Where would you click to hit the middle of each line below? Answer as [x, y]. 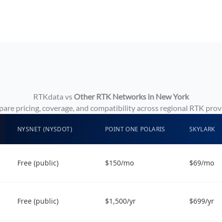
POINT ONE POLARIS [135, 129]
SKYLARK [202, 129]
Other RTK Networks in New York [131, 96]
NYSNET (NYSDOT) [45, 129]
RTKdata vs [54, 96]
